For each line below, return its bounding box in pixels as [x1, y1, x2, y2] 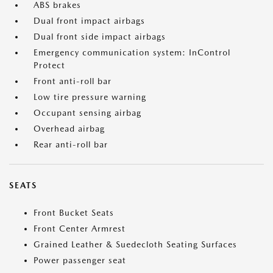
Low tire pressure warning [34, 92, 146, 102]
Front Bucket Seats [34, 208, 114, 218]
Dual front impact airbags [34, 16, 145, 26]
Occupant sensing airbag [34, 108, 141, 118]
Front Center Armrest [34, 224, 126, 234]
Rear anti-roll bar [34, 140, 108, 150]
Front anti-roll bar [34, 76, 112, 87]
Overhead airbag [34, 124, 105, 134]
